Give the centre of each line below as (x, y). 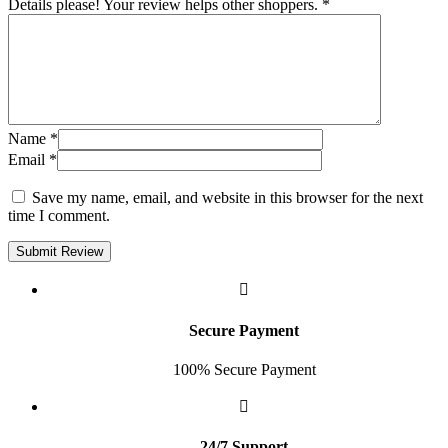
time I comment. (59, 216)
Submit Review (59, 252)
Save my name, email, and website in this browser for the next (227, 198)
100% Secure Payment (244, 369)
